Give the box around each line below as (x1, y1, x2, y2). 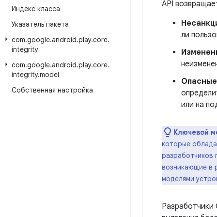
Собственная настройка (12, 86, 93, 94)
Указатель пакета (12, 20, 69, 29)
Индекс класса (12, 4, 60, 13)
